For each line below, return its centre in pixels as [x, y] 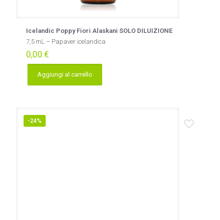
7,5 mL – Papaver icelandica [66, 41]
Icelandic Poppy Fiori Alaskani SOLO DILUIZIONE [99, 31]
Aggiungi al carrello [65, 74]
